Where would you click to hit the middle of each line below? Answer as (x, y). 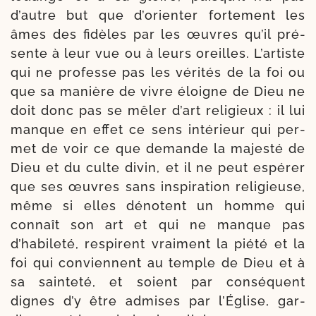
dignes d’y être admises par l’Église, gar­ (158, 300)
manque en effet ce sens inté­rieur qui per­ (158, 129)
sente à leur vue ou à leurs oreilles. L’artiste (158, 53)
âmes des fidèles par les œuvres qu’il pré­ (158, 34)
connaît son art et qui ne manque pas (158, 224)
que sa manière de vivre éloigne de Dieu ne (158, 91)
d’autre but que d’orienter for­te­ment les (158, 15)
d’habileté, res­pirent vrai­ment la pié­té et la (158, 243)
